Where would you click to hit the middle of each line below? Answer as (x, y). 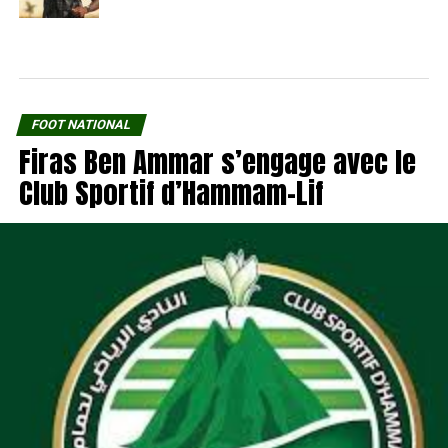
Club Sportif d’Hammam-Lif (170, 192)
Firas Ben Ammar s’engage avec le (217, 161)
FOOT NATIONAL (81, 124)
